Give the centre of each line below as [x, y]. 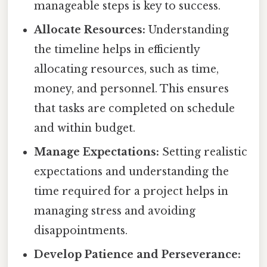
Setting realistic [204, 152]
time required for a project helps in [131, 192]
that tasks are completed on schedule [135, 109]
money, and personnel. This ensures [132, 89]
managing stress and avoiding [115, 211]
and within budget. [85, 128]
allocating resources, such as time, [127, 69]
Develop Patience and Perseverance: [138, 255]
